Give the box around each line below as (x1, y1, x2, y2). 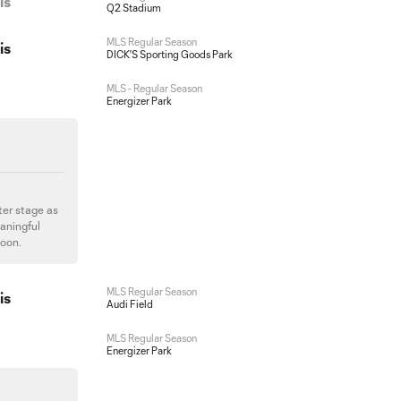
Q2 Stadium (106, 2, 161, 13)
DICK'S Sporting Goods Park (106, 48, 233, 60)
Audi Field (106, 298, 153, 310)
